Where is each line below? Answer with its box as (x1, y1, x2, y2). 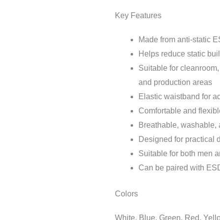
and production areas (138, 78, 212, 86)
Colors (115, 190, 138, 198)
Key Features (115, 11, 162, 20)
